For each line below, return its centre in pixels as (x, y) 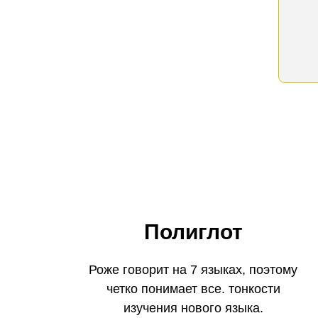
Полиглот (193, 232)
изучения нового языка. (193, 308)
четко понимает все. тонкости (193, 289)
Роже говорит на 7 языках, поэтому (193, 270)
